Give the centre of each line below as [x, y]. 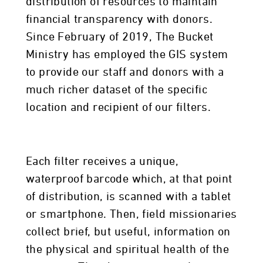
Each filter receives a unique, [102, 161]
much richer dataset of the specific [117, 90]
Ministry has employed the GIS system [127, 55]
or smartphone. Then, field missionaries [131, 214]
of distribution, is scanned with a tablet [129, 197]
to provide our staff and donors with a [125, 72]
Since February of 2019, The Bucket [120, 37]
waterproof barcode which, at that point [129, 179]
